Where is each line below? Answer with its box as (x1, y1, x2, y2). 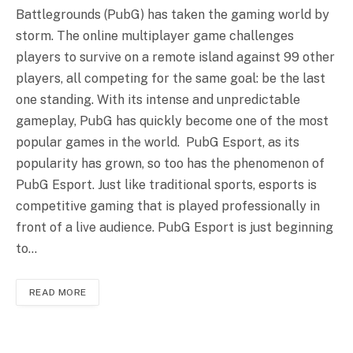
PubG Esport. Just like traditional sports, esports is (16, 177, 317, 193)
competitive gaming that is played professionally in (16, 199, 320, 214)
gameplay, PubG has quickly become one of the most (16, 113, 329, 129)
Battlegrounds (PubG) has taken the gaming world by (16, 7, 329, 23)
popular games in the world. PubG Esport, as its (16, 135, 299, 150)
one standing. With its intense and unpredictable (16, 92, 300, 108)
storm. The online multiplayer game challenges (16, 28, 294, 44)
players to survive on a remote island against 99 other (16, 50, 335, 65)
